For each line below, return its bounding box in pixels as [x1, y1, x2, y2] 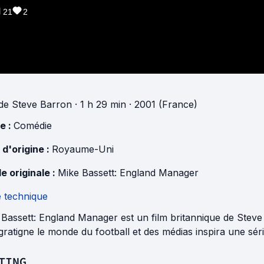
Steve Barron [12, 98, 72, 111]
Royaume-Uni [52, 143, 114, 156]
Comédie [14, 120, 52, 132]
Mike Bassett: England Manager [58, 167, 199, 179]
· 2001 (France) [126, 98, 197, 111]
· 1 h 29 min [72, 98, 126, 111]
